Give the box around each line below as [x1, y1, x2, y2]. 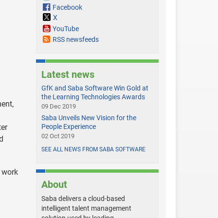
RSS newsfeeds [52, 36, 99, 44]
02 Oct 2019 [41, 132, 74, 140]
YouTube [52, 25, 79, 33]
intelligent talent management [41, 204, 131, 213]
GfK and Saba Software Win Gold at [41, 84, 148, 92]
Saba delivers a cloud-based [41, 195, 125, 203]
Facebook [52, 3, 82, 11]
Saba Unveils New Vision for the [41, 114, 136, 122]
